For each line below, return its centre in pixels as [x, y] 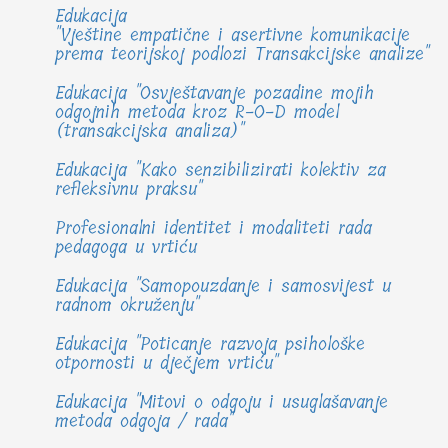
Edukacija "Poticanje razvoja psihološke [210, 344]
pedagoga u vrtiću [126, 247]
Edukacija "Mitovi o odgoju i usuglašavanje [221, 402]
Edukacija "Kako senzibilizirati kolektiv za [220, 170]
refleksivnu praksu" [128, 189]
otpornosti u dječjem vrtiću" [166, 363]
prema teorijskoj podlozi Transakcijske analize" [242, 54]
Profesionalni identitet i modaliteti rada [213, 228]
